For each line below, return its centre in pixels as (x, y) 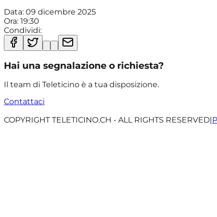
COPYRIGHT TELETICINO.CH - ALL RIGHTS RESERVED (107, 120)
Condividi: (23, 30)
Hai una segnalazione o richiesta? (84, 65)
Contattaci (24, 102)
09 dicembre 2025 (61, 12)
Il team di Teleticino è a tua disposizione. (81, 85)
